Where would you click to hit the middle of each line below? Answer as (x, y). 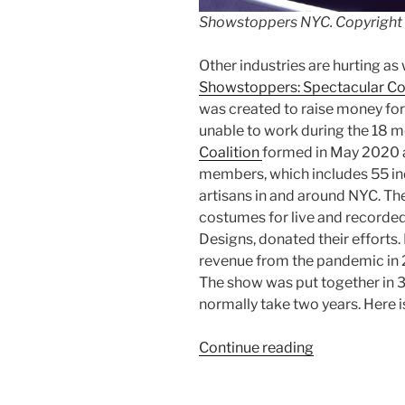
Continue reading (256, 348)
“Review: (341, 347)
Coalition (231, 153)
